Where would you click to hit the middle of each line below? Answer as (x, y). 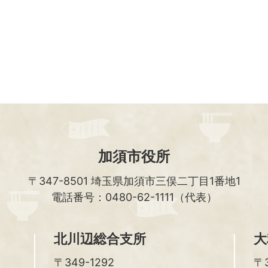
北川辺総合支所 (100, 239)
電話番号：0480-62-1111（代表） (134, 197)
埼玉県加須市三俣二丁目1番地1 (165, 181)
